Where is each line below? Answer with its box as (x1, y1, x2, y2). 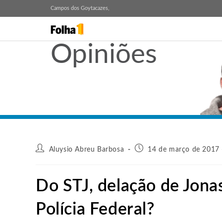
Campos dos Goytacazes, (51, 5, 110, 11)
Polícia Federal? (36, 201, 155, 218)
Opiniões (51, 41, 157, 68)
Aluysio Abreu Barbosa (49, 146, 124, 153)
